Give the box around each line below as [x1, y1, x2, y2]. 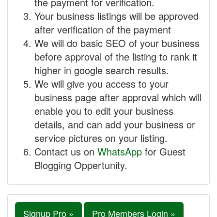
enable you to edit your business [34, 104, 173, 118]
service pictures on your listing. [34, 131, 168, 145]
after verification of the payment [34, 22, 171, 36]
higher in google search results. [34, 63, 169, 77]
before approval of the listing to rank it [34, 49, 197, 63]
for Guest [142, 144, 186, 158]
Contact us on [34, 144, 97, 158]
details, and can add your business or [34, 117, 195, 131]
